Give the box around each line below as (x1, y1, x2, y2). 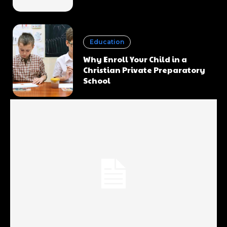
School (83, 75, 111, 86)
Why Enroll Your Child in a (83, 54, 187, 65)
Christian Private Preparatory (83, 64, 206, 75)
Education (90, 38, 125, 46)
